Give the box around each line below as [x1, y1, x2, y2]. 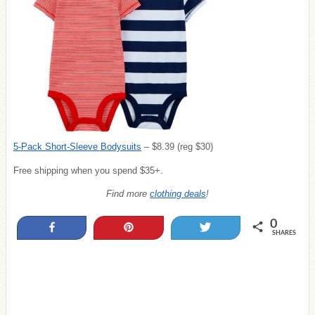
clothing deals [150, 188, 206, 199]
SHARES [271, 230, 296, 237]
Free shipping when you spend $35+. [13, 165, 163, 176]
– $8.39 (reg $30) [141, 141, 213, 153]
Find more [106, 188, 150, 199]
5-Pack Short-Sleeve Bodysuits [13, 141, 141, 153]
